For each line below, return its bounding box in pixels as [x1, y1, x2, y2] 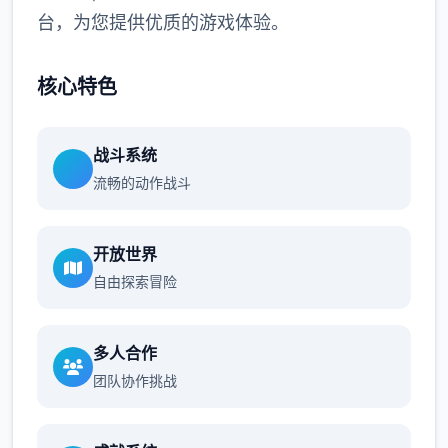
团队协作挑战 [93, 372, 177, 389]
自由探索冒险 [93, 273, 177, 290]
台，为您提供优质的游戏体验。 [37, 12, 289, 33]
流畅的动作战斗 [93, 174, 191, 191]
